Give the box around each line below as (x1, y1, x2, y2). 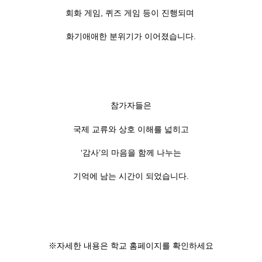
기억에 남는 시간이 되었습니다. (73, 171, 189, 181)
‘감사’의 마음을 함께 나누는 (81, 147, 181, 157)
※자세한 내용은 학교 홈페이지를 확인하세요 (49, 240, 213, 250)
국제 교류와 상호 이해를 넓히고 (73, 124, 189, 134)
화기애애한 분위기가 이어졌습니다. (66, 31, 196, 41)
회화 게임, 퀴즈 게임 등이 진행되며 (65, 8, 196, 18)
